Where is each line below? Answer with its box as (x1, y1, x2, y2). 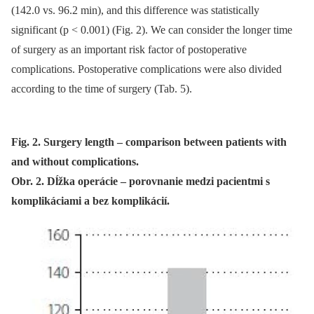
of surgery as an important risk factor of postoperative (11, 43, 247, 55)
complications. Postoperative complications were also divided (11, 62, 282, 75)
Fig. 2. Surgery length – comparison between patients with (11, 135, 287, 148)
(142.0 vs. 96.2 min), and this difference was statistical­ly (11, 4, 259, 16)
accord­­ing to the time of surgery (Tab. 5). (11, 82, 192, 95)
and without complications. (11, 155, 139, 168)
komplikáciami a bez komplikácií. (11, 194, 170, 207)
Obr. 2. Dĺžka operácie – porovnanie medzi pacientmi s (11, 175, 270, 187)
